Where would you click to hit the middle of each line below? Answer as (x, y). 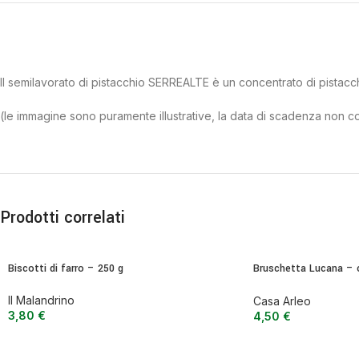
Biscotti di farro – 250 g (66, 268)
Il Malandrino (41, 300)
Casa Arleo (282, 301)
